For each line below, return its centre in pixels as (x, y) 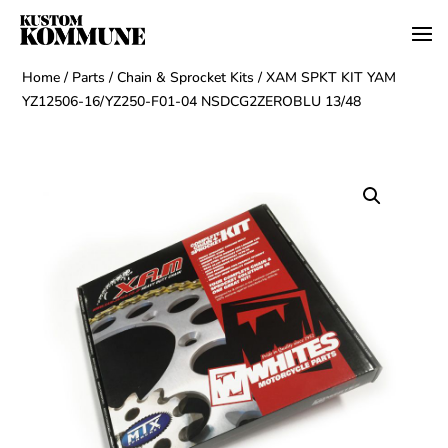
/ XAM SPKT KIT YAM (325, 77)
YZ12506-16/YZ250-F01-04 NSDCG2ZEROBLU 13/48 (192, 101)
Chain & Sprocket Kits (186, 77)
